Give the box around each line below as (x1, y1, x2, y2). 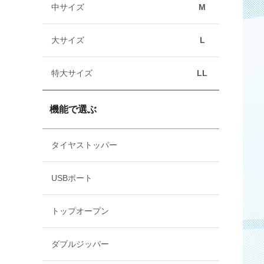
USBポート (51, 173, 93, 183)
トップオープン (51, 206, 109, 216)
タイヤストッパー (51, 140, 117, 150)
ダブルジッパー (51, 239, 109, 249)
